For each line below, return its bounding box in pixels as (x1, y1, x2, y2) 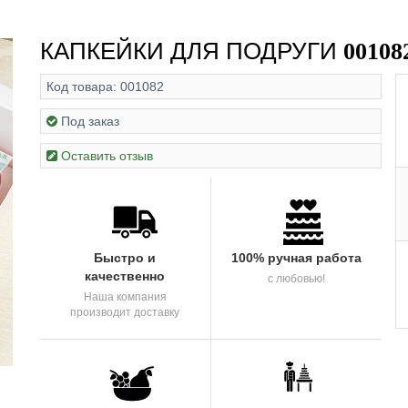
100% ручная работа (230, 250, 362, 265)
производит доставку (70, 305, 180, 319)
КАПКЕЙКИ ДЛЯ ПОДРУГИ (40, 36, 337, 65)
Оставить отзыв (61, 148, 153, 163)
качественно (85, 268, 166, 283)
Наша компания (83, 290, 167, 303)
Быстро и (94, 250, 157, 265)
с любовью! (267, 271, 325, 285)
